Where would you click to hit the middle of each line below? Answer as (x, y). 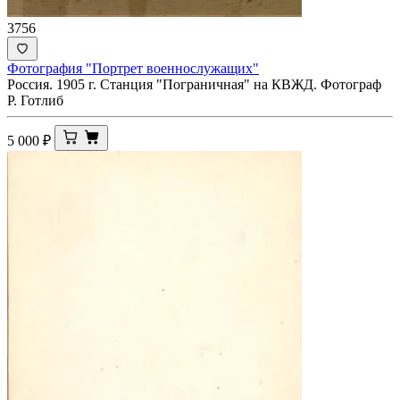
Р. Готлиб (35, 100)
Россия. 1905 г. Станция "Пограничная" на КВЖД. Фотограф (194, 84)
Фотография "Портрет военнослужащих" (133, 68)
